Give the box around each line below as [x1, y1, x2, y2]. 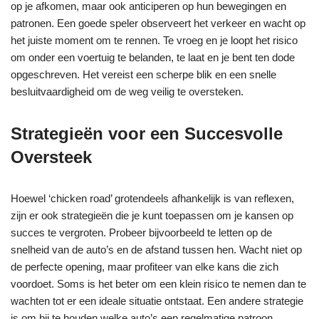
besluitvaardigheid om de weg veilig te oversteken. [11, 85, 244, 98]
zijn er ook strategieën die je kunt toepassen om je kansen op [11, 209, 293, 221]
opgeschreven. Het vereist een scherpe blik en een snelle [11, 68, 276, 80]
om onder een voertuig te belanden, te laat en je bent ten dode [11, 51, 295, 63]
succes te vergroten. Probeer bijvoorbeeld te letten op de [11, 226, 272, 239]
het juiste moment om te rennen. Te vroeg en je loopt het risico [11, 34, 298, 46]
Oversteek [11, 147, 92, 167]
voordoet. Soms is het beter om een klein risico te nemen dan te [11, 278, 306, 290]
